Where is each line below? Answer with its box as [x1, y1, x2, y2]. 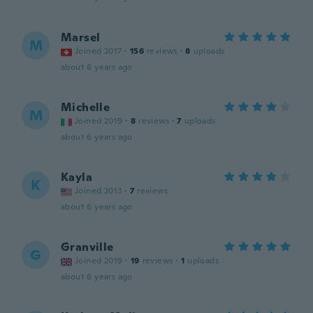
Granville [61, 240, 114, 254]
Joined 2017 [75, 45, 122, 57]
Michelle [61, 100, 110, 115]
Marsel [61, 30, 101, 45]
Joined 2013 [75, 185, 122, 196]
